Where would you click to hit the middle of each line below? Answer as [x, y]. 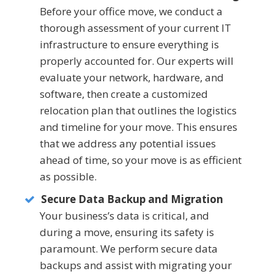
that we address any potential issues [128, 144]
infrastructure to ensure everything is [129, 45]
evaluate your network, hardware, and [132, 78]
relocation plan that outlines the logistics [138, 111]
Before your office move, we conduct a [131, 12]
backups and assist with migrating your [136, 265]
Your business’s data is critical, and [124, 216]
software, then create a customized [124, 94]
